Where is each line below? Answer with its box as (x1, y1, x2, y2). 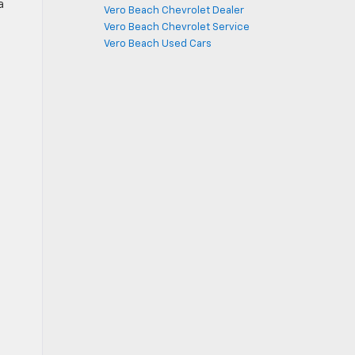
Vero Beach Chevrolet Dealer (104, 6, 244, 16)
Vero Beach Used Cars (104, 39, 212, 49)
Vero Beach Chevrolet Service (104, 22, 250, 32)
